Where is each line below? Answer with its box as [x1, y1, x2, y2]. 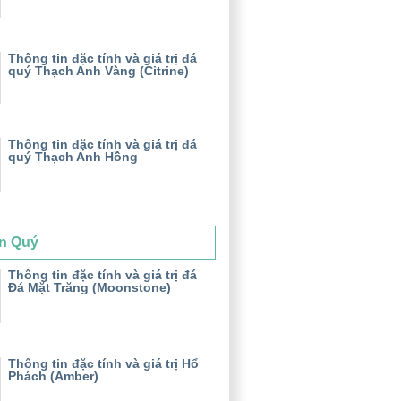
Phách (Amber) [8, 369, 98, 384]
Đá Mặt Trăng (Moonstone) [8, 280, 171, 295]
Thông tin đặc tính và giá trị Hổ [8, 356, 199, 371]
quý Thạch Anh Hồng [8, 149, 138, 165]
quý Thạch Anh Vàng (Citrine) [8, 63, 189, 78]
